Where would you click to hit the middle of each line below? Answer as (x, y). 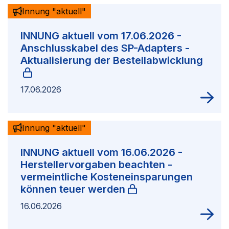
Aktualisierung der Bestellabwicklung (112, 61)
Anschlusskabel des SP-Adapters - (105, 48)
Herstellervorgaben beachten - (96, 165)
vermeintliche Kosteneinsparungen (107, 177)
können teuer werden (73, 189)
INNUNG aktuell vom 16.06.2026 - (101, 153)
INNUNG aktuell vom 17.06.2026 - (101, 36)
